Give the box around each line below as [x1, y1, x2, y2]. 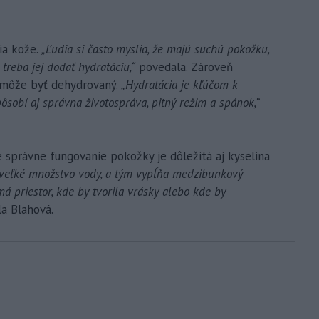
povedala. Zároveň [135, 59, 233, 75]
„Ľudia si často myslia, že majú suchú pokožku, [38, 41, 269, 58]
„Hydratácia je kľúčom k [121, 77, 238, 93]
